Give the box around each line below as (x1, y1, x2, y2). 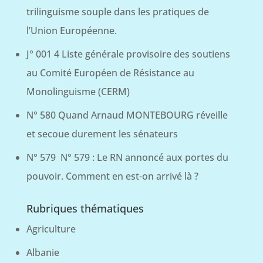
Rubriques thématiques (26, 201, 144, 216)
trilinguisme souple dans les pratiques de (26, 5, 209, 19)
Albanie (26, 246, 59, 259)
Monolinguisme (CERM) (26, 85, 130, 99)
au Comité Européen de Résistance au (26, 66, 194, 80)
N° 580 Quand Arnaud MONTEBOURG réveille (26, 109, 228, 122)
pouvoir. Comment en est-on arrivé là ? (26, 170, 198, 183)
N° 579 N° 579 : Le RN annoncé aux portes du (26, 151, 228, 164)
